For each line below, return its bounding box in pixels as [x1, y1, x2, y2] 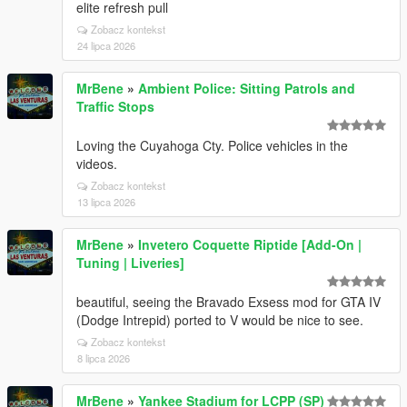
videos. [76, 154, 117, 173]
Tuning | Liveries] [76, 253, 184, 272]
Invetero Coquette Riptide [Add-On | [138, 235, 362, 253]
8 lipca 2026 [77, 351, 130, 365]
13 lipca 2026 [77, 194, 135, 209]
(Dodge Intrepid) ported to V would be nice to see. [76, 311, 363, 329]
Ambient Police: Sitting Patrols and [138, 79, 355, 97]
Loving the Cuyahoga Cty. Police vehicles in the [76, 136, 348, 154]
